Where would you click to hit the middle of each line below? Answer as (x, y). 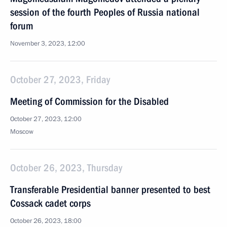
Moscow (22, 132)
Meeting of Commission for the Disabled (89, 101)
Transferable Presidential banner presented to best (110, 190)
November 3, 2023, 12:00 (48, 44)
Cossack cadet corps (50, 203)
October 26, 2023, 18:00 (46, 221)
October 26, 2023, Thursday (66, 168)
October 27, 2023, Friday (60, 80)
